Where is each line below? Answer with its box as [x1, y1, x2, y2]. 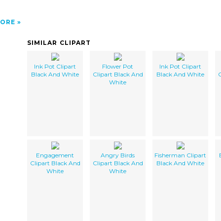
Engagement [36, 151, 74, 159]
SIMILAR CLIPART [27, 38, 91, 46]
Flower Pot [102, 62, 133, 70]
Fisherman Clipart [154, 151, 206, 159]
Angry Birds [101, 151, 135, 159]
